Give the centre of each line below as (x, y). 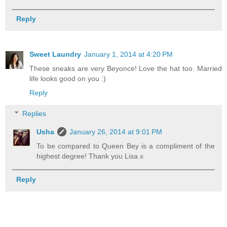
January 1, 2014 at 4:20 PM (128, 54)
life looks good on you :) (68, 78)
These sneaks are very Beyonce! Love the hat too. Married (126, 68)
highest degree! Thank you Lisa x (90, 156)
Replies (34, 114)
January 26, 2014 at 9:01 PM (116, 132)
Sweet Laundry (55, 54)
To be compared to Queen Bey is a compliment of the (126, 146)
